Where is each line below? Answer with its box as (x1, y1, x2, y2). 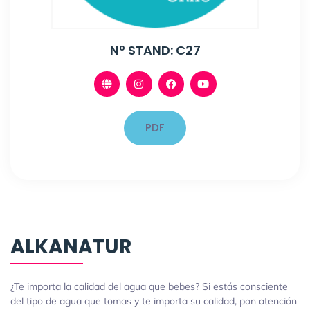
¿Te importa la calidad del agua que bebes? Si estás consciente (10, 280, 288, 293)
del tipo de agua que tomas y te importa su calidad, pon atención (10, 295, 297, 308)
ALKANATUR (10, 233, 131, 261)
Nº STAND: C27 (109, 41, 201, 59)
